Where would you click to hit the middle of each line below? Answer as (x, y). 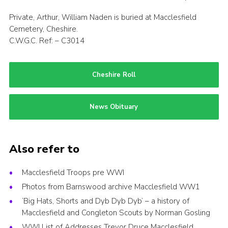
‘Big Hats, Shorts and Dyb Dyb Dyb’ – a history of (105, 201)
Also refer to (44, 149)
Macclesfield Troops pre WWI (73, 172)
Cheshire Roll (114, 75)
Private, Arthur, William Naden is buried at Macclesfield (103, 18)
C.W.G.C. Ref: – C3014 (47, 41)
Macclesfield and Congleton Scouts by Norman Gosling (116, 212)
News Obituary (114, 107)
